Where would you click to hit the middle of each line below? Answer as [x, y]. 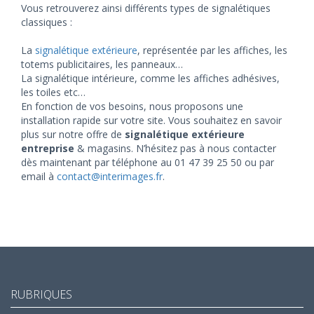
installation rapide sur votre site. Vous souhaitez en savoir [151, 120]
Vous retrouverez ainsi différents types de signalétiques [146, 8]
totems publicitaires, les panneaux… [102, 64]
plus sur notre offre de [73, 134]
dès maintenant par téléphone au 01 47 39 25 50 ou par [148, 162]
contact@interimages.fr [110, 176]
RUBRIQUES [41, 294]
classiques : [47, 22]
